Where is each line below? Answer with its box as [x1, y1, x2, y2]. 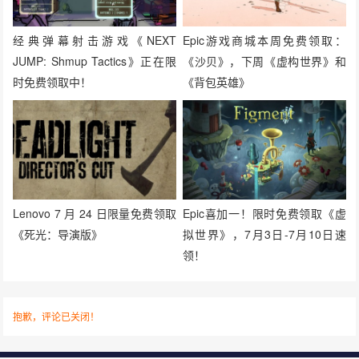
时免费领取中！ [13, 73, 92, 90]
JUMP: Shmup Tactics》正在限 [13, 52, 176, 69]
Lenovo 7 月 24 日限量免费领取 [13, 204, 176, 221]
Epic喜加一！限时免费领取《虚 [183, 204, 346, 221]
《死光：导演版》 [13, 225, 103, 242]
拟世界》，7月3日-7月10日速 [183, 225, 346, 242]
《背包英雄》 [183, 73, 250, 90]
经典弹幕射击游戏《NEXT [13, 31, 176, 48]
